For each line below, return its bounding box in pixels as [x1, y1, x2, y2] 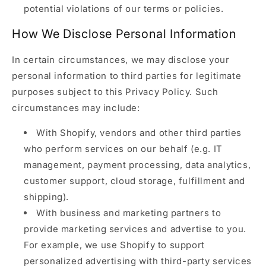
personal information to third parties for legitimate [12, 69, 242, 81]
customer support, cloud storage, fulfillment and [24, 175, 245, 186]
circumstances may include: [12, 102, 140, 113]
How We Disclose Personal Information [12, 27, 237, 42]
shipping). [24, 191, 69, 202]
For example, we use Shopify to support [24, 239, 205, 251]
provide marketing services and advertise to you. [24, 223, 246, 235]
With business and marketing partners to [36, 207, 221, 218]
